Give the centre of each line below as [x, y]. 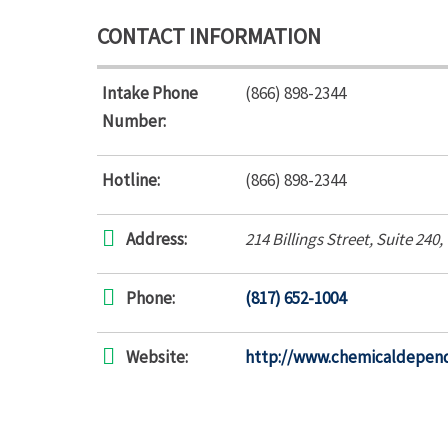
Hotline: [131, 180]
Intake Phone [150, 93]
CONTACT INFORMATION [209, 36]
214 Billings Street [307, 239]
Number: [134, 121]
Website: [157, 357]
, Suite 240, [407, 239]
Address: [156, 239]
